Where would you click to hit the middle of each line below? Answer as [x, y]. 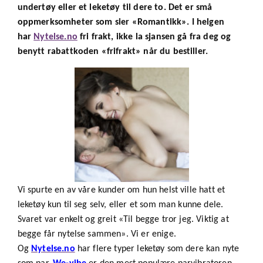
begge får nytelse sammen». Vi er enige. [97, 235]
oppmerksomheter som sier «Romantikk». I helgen [121, 23]
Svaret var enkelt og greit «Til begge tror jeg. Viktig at [123, 220]
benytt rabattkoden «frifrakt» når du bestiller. [113, 52]
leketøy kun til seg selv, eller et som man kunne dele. [120, 205]
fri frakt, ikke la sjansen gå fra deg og [154, 37]
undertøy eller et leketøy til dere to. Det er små [115, 8]
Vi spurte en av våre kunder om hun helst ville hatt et [121, 190]
